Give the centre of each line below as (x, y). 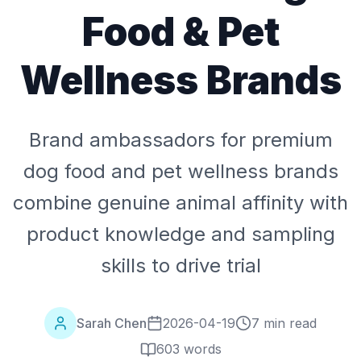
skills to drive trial (180, 266)
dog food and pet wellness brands (180, 171)
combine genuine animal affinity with (180, 203)
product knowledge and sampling (180, 234)
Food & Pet (180, 32)
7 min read (284, 323)
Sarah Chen (112, 323)
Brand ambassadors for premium (180, 140)
